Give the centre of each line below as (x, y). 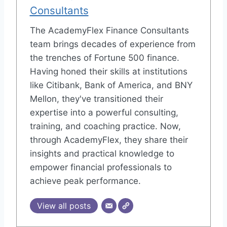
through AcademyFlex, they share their (109, 140)
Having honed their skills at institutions (108, 72)
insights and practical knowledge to (102, 154)
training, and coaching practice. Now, (105, 126)
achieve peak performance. (85, 181)
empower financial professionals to (101, 167)
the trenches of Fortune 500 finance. (104, 58)
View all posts (64, 206)
